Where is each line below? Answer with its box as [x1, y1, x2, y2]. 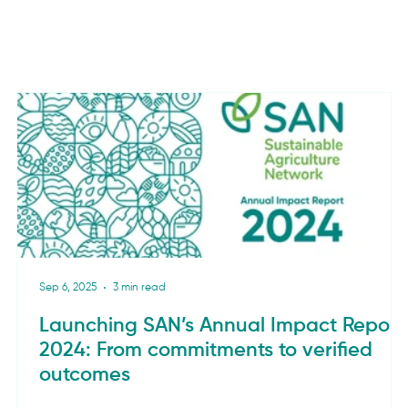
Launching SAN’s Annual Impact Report [39, 315, 405, 336]
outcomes [39, 364, 131, 385]
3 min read [113, 281, 167, 293]
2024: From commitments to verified [39, 340, 373, 361]
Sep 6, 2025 [39, 281, 97, 293]
